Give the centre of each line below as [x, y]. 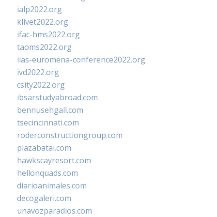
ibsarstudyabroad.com [57, 98]
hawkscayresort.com [54, 161]
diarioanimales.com [52, 186]
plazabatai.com [44, 148]
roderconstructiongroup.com [70, 135]
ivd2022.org [38, 72]
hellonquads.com [47, 173]
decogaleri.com [44, 198]
